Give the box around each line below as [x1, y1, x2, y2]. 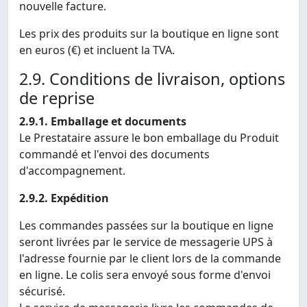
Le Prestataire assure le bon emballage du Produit [19, 130, 279, 146]
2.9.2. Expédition [19, 191, 109, 206]
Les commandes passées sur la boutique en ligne [19, 218, 273, 234]
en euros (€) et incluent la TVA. [19, 42, 175, 58]
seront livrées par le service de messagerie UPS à [19, 234, 273, 250]
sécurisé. [19, 284, 65, 299]
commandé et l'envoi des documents [19, 147, 210, 162]
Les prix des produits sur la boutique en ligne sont [19, 26, 279, 42]
